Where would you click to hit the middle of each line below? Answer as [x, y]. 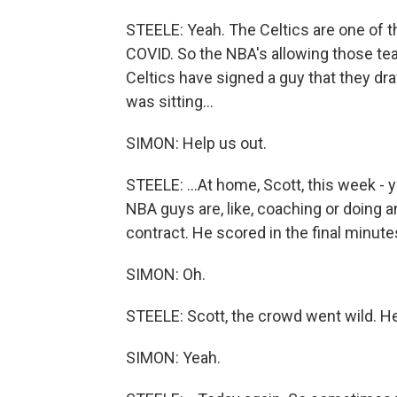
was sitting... [170, 101]
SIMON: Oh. [166, 274]
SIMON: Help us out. [196, 143]
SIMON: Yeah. [173, 358]
